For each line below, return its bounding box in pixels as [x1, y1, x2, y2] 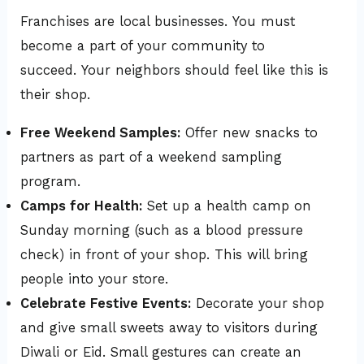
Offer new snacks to [180, 124, 318, 141]
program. [20, 173, 81, 189]
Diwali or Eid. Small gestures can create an [20, 344, 302, 360]
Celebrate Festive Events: [20, 295, 192, 311]
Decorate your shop [191, 295, 325, 311]
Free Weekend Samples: [20, 124, 181, 141]
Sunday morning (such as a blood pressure [20, 222, 304, 238]
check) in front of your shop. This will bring [20, 246, 309, 262]
